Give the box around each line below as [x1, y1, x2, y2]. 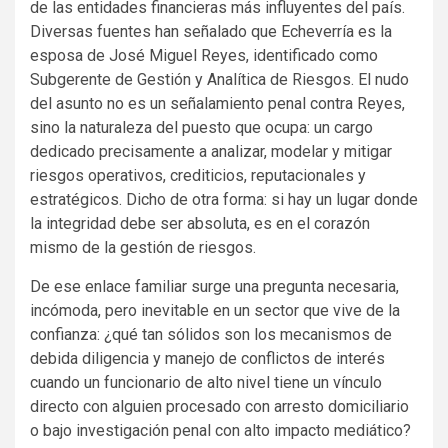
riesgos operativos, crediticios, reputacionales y [30, 165, 366, 185]
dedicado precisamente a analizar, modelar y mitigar [30, 141, 392, 161]
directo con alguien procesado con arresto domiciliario [30, 396, 409, 416]
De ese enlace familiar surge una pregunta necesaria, [30, 276, 399, 296]
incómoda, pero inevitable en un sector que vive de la [30, 300, 400, 320]
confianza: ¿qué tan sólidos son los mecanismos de [30, 324, 392, 344]
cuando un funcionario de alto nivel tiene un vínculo [30, 372, 382, 392]
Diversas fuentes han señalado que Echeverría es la [30, 21, 392, 41]
